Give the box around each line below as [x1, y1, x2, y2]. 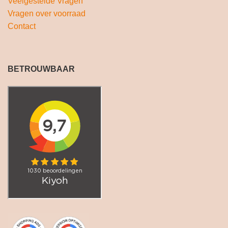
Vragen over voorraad [8, 9, 85, 18]
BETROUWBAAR [8, 65, 75, 74]
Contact [8, 21, 36, 31]
